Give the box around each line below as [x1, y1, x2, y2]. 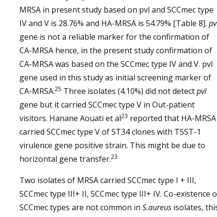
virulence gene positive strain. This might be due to [19, 140, 205, 151]
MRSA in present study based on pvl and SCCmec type [19, 4, 214, 15]
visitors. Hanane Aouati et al [19, 113, 121, 124]
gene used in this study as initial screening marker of [19, 72, 211, 83]
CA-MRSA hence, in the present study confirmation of [19, 45, 212, 56]
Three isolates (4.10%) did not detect [62, 86, 197, 96]
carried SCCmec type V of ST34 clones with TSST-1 [19, 126, 201, 137]
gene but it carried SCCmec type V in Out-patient [19, 99, 195, 110]
